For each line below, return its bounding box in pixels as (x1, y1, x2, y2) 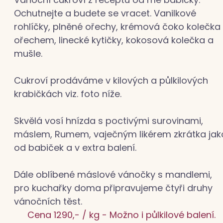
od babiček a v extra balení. (14, 141, 136, 154)
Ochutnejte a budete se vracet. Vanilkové (14, 7, 196, 19)
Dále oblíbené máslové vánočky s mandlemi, (14, 168, 212, 181)
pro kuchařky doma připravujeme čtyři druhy (14, 182, 213, 194)
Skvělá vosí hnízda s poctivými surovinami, (14, 114, 203, 127)
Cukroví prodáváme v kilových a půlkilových (14, 74, 208, 87)
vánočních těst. (14, 195, 82, 208)
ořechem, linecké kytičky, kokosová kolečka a (14, 34, 214, 46)
